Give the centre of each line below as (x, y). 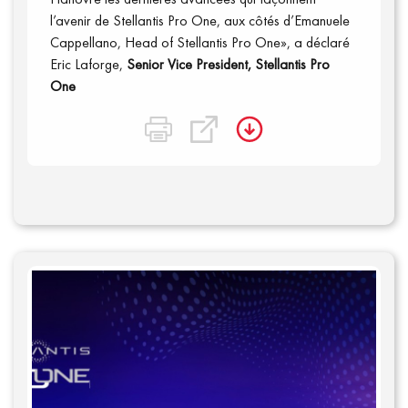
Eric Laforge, (88, 64)
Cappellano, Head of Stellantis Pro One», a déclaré (200, 42)
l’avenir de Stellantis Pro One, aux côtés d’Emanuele (200, 20)
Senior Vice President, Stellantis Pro (228, 64)
